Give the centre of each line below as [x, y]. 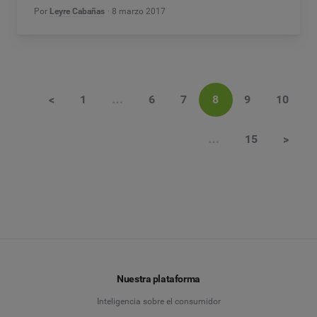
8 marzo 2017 [139, 11]
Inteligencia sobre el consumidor [158, 302]
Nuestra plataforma [158, 279]
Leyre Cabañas [77, 11]
